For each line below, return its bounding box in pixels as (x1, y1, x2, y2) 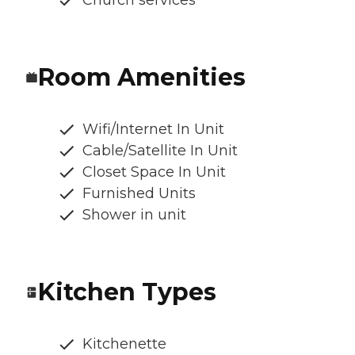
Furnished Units (82, 185, 196, 203)
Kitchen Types (38, 277, 216, 307)
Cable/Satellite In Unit (82, 142, 238, 160)
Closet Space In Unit (82, 163, 226, 181)
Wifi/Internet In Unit (82, 120, 224, 139)
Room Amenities (38, 63, 246, 93)
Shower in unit (82, 206, 186, 224)
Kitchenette (82, 335, 166, 353)
